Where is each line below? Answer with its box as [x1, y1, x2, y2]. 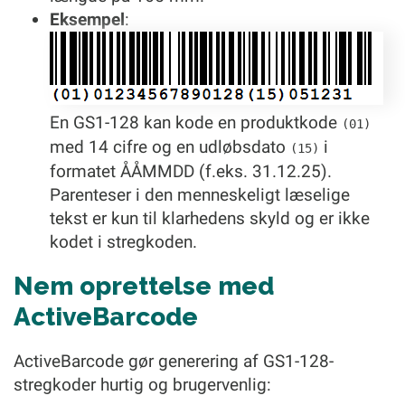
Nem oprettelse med [14, 271, 274, 301]
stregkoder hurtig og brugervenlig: [14, 374, 271, 395]
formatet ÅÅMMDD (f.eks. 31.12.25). [50, 161, 332, 182]
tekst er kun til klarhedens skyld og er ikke [50, 208, 370, 229]
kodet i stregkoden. [50, 231, 197, 252]
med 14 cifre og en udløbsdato [50, 137, 290, 157]
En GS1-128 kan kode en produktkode [50, 112, 342, 133]
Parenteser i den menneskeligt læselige [50, 184, 350, 205]
